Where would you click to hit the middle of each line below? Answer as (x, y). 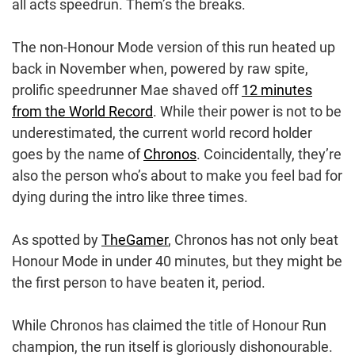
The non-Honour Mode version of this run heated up (174, 47)
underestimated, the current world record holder (162, 132)
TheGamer (135, 239)
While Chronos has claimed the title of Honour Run (169, 325)
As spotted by (57, 239)
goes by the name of (78, 154)
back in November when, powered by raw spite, (160, 68)
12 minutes (277, 90)
